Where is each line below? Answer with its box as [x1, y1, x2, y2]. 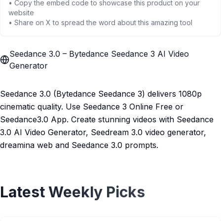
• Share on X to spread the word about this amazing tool [8, 18, 192, 27]
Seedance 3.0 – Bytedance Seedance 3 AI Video [9, 49, 189, 59]
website [8, 8, 34, 17]
